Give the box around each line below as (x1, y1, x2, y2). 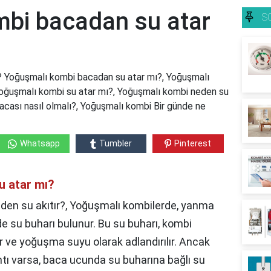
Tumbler (99, 139, 132, 149)
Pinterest (174, 139, 212, 149)
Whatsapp (19, 139, 60, 149)
